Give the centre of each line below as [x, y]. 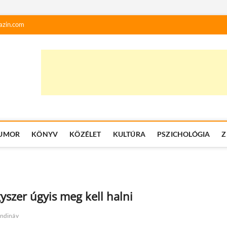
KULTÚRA [129, 134]
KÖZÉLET [85, 134]
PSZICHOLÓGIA [184, 134]
